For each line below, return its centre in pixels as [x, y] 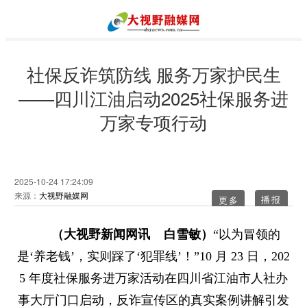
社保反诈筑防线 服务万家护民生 [153, 74]
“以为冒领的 [246, 234]
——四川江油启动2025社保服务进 [153, 98]
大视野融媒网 [63, 195]
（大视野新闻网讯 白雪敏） [132, 234]
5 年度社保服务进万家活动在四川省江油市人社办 [153, 278]
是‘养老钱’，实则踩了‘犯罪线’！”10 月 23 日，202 [153, 256]
